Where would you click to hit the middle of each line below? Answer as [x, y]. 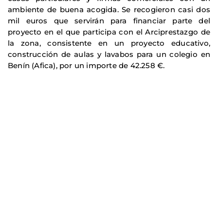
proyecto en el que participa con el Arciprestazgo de [109, 32]
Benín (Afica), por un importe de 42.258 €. [86, 66]
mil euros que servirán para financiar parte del [109, 21]
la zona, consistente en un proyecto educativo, [109, 43]
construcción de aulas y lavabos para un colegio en [109, 54]
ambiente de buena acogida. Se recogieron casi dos [109, 10]
